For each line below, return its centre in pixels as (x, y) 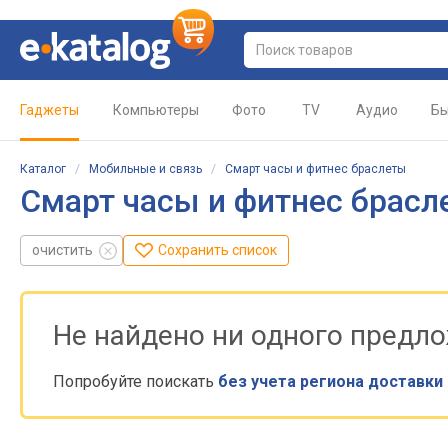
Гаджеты (49, 110)
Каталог (43, 169)
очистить (62, 250)
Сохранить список (217, 250)
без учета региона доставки (330, 381)
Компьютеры (156, 110)
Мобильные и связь (145, 169)
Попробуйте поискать (135, 381)
